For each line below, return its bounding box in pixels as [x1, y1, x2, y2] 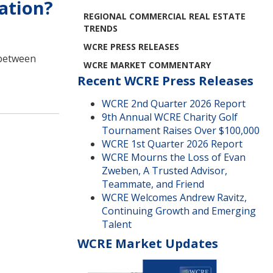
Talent [102, 218, 132, 231]
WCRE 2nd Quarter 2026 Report [102, 97, 246, 110]
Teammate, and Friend [102, 177, 204, 191]
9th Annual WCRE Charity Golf [102, 110, 238, 124]
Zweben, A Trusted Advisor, [102, 164, 227, 177]
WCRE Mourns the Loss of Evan [102, 151, 246, 164]
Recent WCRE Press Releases [77, 73, 253, 89]
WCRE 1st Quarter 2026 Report [102, 137, 243, 151]
